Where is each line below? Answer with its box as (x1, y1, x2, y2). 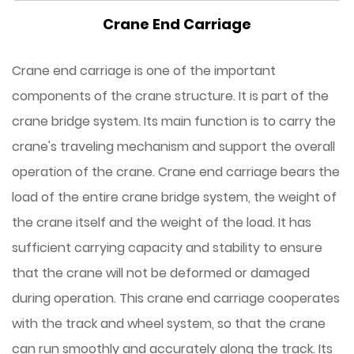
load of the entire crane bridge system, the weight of (12, 188, 337, 206)
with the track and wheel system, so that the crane (12, 314, 326, 333)
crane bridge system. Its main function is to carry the (12, 112, 336, 130)
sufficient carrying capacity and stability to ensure (12, 239, 322, 257)
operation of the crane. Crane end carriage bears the (12, 163, 340, 181)
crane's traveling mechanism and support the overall (12, 137, 335, 156)
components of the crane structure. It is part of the (12, 87, 329, 105)
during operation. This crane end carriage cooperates (12, 289, 340, 307)
